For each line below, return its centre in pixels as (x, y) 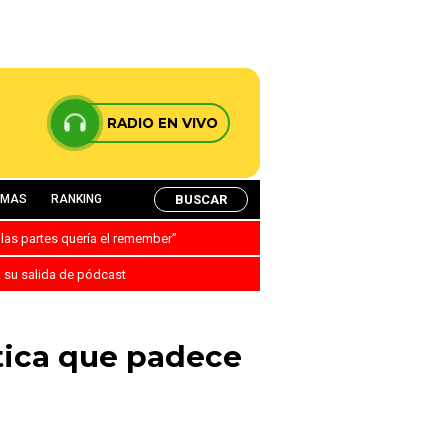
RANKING (76, 199)
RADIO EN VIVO (162, 123)
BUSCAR (201, 199)
